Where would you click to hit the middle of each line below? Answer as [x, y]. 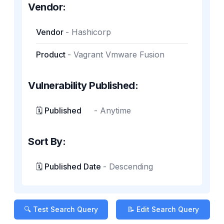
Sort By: [47, 141]
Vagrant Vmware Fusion [119, 54]
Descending [131, 166]
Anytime [115, 110]
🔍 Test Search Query [61, 209]
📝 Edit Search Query [163, 209]
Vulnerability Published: [83, 85]
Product [51, 54]
